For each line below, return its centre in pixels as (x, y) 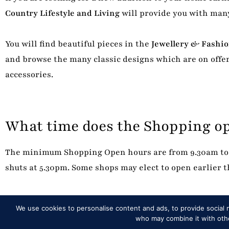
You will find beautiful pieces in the (78, 44)
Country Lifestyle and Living (62, 13)
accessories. (29, 75)
